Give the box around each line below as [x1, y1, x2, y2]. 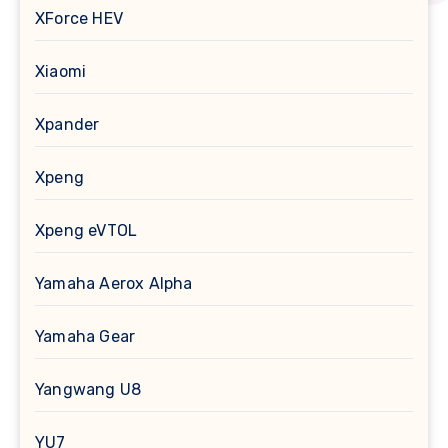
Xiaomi [35, 62, 87, 82]
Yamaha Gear [35, 327, 136, 347]
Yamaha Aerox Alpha [35, 274, 193, 294]
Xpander [35, 115, 100, 135]
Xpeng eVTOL [35, 221, 138, 241]
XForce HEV [35, 9, 123, 29]
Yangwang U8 [35, 380, 142, 400]
